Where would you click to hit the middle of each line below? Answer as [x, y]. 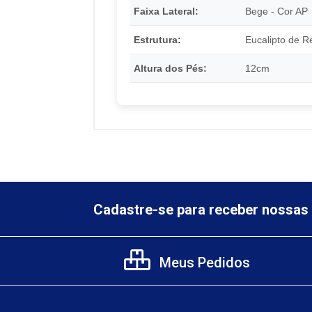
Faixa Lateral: [166, 11]
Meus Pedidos [203, 262]
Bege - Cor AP [276, 11]
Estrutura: [157, 39]
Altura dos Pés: [170, 68]
